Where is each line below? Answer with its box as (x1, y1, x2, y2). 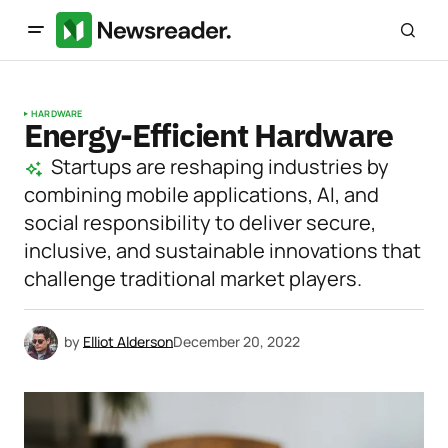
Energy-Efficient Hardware (24, 114, 393, 156)
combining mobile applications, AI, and (24, 181, 379, 208)
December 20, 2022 (173, 331, 300, 351)
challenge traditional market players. (24, 265, 362, 292)
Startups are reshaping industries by (51, 153, 389, 180)
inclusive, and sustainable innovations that (24, 237, 421, 264)
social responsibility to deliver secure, (24, 209, 376, 236)
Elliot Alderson (83, 331, 173, 351)
